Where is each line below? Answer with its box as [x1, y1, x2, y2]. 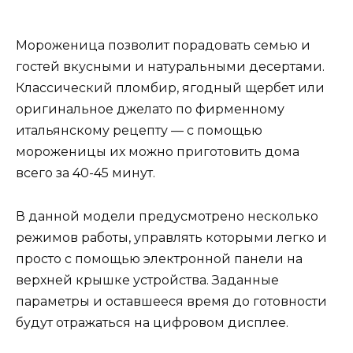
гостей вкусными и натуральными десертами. [16, 59, 325, 75]
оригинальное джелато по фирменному [16, 102, 284, 117]
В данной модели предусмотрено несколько [16, 208, 318, 224]
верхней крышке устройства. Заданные [16, 272, 279, 288]
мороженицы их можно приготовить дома [16, 144, 299, 160]
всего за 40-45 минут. [16, 165, 155, 181]
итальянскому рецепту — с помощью [16, 123, 262, 139]
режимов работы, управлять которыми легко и [16, 229, 327, 245]
